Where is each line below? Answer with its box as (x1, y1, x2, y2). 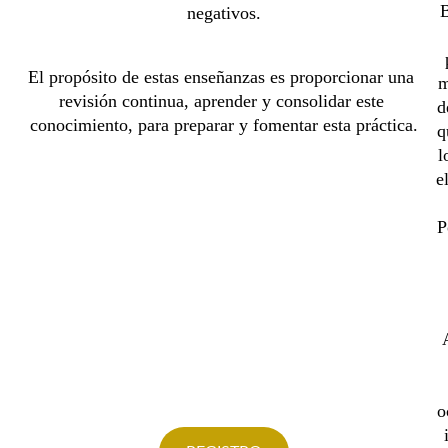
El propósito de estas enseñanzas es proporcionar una (28, 67, 420, 87)
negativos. (186, 3, 261, 23)
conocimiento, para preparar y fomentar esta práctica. (29, 115, 418, 135)
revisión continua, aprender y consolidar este (58, 91, 389, 111)
